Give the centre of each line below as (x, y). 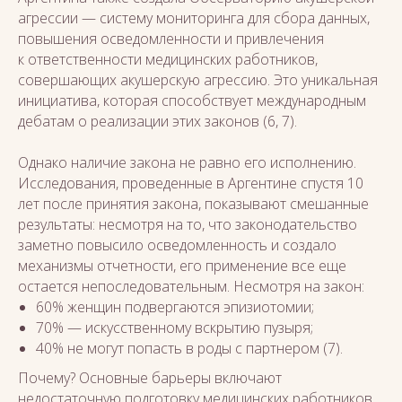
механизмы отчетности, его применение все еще (182, 266)
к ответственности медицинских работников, (168, 59)
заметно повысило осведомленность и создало (177, 245)
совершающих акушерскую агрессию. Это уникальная (198, 80)
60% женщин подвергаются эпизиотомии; (175, 307)
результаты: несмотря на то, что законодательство (188, 224)
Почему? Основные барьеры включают (150, 378)
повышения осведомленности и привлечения (171, 39)
